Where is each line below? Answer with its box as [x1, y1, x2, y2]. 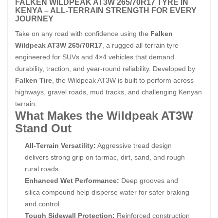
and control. [25, 200, 61, 208]
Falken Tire [15, 76, 52, 84]
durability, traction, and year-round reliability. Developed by [15, 65, 195, 73]
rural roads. [25, 165, 60, 173]
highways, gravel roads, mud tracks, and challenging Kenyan [15, 88, 202, 96]
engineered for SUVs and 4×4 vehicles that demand [15, 53, 174, 61]
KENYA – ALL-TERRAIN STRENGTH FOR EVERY [15, 6, 197, 15]
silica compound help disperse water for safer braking [25, 188, 189, 196]
